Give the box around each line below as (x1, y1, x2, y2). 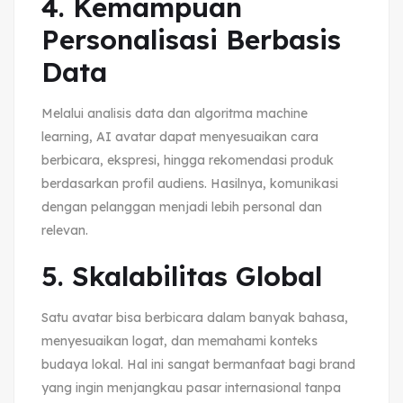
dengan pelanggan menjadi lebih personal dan (41, 198, 322, 215)
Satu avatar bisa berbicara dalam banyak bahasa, (41, 309, 348, 326)
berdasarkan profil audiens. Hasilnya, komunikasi (41, 175, 338, 192)
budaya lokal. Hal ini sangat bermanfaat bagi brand (41, 355, 355, 372)
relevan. (41, 221, 88, 238)
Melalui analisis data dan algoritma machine (41, 104, 308, 121)
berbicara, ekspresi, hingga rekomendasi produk (41, 151, 334, 168)
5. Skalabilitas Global (41, 258, 322, 293)
